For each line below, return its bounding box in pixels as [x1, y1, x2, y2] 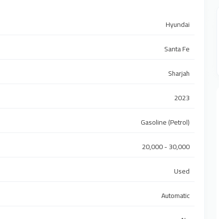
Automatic [161, 189, 190, 202]
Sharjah [168, 67, 190, 80]
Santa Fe [164, 43, 190, 56]
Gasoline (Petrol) [141, 116, 190, 129]
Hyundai [166, 18, 190, 31]
